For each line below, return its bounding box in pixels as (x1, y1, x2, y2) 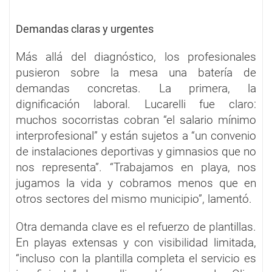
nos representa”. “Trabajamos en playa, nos (16, 160, 256, 174)
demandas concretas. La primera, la (16, 81, 256, 95)
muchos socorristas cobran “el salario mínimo (16, 112, 256, 127)
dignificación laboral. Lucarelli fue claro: (16, 97, 256, 111)
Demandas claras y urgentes (16, 22, 154, 35)
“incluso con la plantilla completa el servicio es (16, 251, 256, 265)
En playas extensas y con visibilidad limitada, (16, 235, 256, 250)
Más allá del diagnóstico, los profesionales (16, 49, 256, 64)
